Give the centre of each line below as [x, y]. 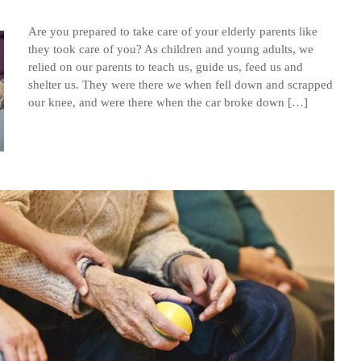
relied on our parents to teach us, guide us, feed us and [166, 67]
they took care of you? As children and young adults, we [171, 49]
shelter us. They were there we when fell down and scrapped [180, 85]
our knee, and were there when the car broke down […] [168, 102]
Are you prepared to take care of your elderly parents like [173, 31]
